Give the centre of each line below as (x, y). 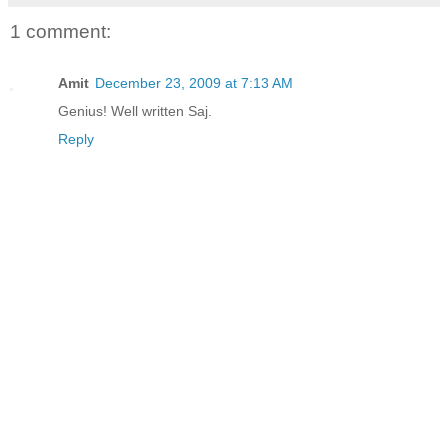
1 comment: (60, 31)
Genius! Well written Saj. (135, 111)
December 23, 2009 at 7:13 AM (194, 83)
